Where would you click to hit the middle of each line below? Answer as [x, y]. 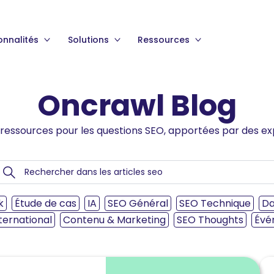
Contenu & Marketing [114, 220]
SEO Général [138, 203]
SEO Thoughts [210, 220]
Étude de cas [46, 203]
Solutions [89, 40]
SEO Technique [215, 203]
